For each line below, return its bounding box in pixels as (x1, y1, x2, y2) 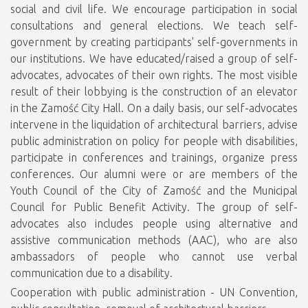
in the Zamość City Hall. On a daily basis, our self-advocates (10, 102, 298, 114)
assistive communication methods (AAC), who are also (10, 234, 298, 246)
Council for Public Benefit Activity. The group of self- (10, 201, 298, 213)
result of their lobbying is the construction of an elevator (10, 85, 298, 98)
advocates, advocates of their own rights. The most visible (10, 69, 298, 81)
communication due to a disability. (10, 267, 173, 279)
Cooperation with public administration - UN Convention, (10, 286, 298, 298)
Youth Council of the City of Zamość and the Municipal (10, 184, 298, 197)
